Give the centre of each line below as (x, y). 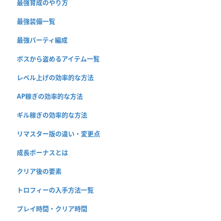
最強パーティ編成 (42, 40)
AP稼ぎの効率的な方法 (50, 96)
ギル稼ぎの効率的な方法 (52, 115)
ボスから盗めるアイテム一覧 (58, 58)
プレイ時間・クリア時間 (52, 208)
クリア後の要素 (39, 171)
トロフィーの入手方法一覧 (55, 190)
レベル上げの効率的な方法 (55, 77)
